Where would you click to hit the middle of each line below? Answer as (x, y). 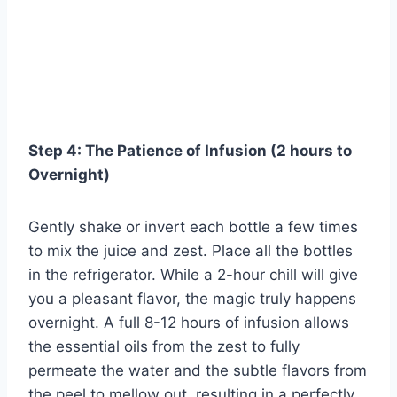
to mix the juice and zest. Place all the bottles (191, 251)
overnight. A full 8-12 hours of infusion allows (189, 323)
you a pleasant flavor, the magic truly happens (192, 299)
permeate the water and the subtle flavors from (198, 371)
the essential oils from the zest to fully (164, 347)
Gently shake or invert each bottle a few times (193, 227)
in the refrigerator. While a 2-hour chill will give (193, 275)
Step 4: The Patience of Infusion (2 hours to (190, 151)
